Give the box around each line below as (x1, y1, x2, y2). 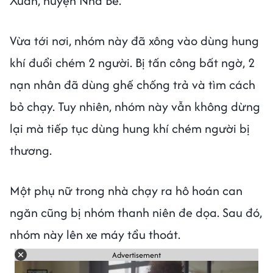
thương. (10, 141, 55, 160)
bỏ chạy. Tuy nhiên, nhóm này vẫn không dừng (10, 97, 260, 116)
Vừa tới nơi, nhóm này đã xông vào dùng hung (10, 32, 259, 50)
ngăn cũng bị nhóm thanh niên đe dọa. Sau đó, (10, 204, 262, 222)
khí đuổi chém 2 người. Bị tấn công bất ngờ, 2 (10, 54, 255, 72)
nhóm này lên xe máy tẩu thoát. (10, 225, 183, 244)
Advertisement (112, 249, 161, 261)
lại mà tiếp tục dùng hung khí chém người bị (10, 119, 250, 138)
